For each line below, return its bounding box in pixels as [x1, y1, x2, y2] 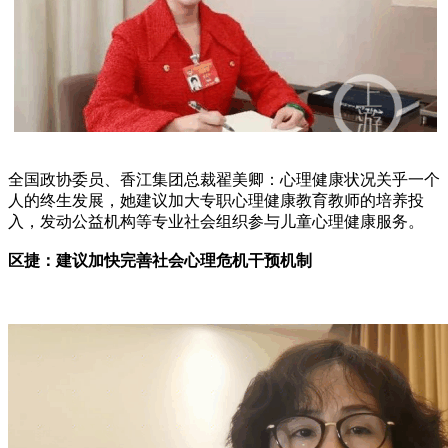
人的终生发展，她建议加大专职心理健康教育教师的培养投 [8, 191, 424, 209]
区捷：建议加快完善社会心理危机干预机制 [8, 251, 312, 269]
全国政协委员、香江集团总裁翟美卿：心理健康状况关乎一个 [8, 170, 440, 188]
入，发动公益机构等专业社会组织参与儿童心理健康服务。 [8, 212, 424, 230]
